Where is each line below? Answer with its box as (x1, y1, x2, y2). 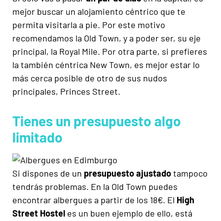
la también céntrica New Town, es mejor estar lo (12, 59, 200, 71)
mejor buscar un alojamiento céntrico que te (12, 6, 185, 17)
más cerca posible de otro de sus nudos (12, 73, 167, 84)
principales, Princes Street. (12, 86, 120, 97)
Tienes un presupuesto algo (12, 112, 181, 130)
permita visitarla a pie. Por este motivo (12, 19, 165, 31)
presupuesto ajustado (84, 168, 171, 179)
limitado (12, 129, 63, 146)
